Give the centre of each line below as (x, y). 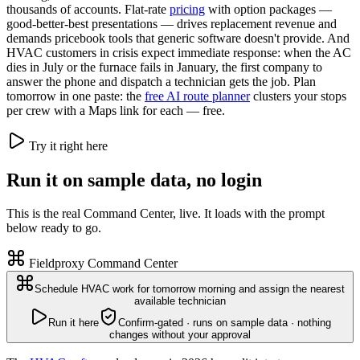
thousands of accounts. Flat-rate (88, 9)
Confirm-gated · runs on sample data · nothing (225, 323)
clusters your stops (298, 96)
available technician (180, 301)
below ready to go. (54, 228)
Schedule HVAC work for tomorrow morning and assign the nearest (190, 289)
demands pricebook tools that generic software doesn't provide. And (178, 38)
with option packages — (268, 9)
